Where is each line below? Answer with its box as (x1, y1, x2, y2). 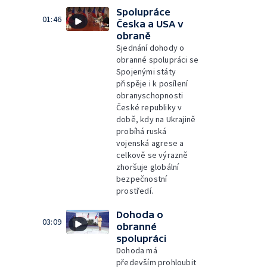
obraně (116, 30, 151, 41)
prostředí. (116, 185, 154, 196)
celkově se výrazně (116, 149, 188, 160)
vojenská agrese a (116, 137, 184, 148)
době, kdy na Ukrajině (116, 113, 196, 125)
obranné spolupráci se (116, 54, 199, 65)
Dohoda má (116, 244, 157, 256)
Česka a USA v (116, 18, 184, 29)
